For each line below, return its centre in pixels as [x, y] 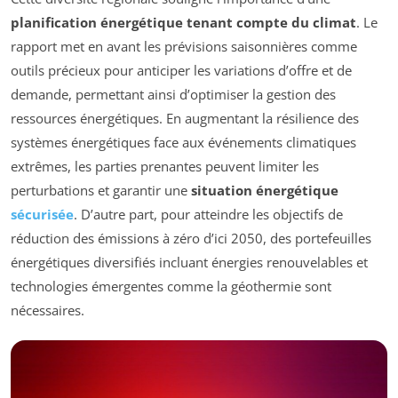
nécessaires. [48, 310]
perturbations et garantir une [101, 191]
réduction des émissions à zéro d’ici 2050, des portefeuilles [191, 239]
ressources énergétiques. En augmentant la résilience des [185, 119]
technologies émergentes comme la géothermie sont [171, 287]
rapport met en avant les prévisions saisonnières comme [184, 47]
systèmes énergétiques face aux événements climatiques [183, 143]
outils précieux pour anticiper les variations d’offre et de [181, 71]
